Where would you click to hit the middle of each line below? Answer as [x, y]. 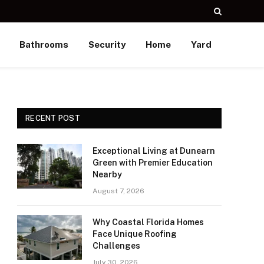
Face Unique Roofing [135, 234]
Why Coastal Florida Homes [148, 222]
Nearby [107, 174]
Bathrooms [44, 44]
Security [107, 44]
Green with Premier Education [153, 163]
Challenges [116, 246]
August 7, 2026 [118, 191]
